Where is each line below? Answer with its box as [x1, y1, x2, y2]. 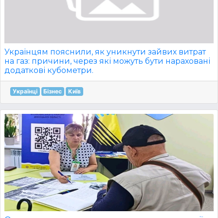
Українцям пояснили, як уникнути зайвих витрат [4, 47, 206, 56]
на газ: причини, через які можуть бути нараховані [4, 56, 210, 66]
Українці [12, 88, 37, 95]
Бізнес [43, 88, 62, 95]
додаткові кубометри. [4, 66, 93, 75]
